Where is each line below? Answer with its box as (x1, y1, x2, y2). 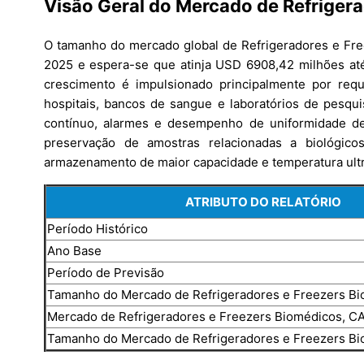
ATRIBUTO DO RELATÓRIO (184, 193, 341, 210)
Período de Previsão (47, 264, 164, 280)
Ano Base (47, 242, 102, 258)
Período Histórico (47, 220, 148, 236)
